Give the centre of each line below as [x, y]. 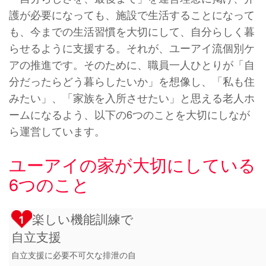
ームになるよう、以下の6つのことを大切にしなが [129, 114]
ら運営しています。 [57, 131]
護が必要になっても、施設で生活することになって [132, 15]
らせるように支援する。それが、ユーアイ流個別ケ [132, 48]
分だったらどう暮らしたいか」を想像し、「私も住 [132, 81]
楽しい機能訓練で [83, 219]
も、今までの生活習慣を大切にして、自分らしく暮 [132, 31]
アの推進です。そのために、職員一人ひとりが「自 [132, 64]
